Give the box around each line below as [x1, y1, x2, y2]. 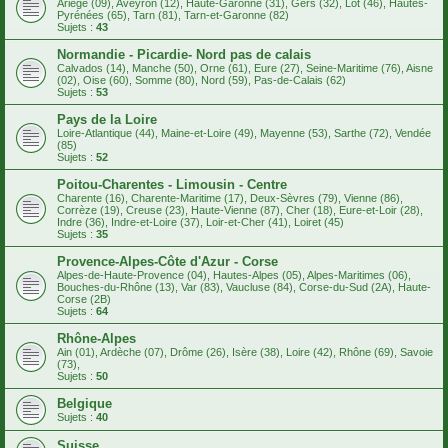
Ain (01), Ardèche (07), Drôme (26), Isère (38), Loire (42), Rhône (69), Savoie [57, 346, 433, 359]
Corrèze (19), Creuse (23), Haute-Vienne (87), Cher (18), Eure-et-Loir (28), [57, 204, 423, 217]
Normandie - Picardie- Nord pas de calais [57, 47, 311, 63]
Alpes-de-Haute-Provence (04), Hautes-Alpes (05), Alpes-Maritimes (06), [57, 269, 411, 282]
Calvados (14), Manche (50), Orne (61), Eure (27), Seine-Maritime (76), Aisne [57, 62, 433, 75]
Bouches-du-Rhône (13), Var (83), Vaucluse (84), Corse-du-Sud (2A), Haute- [57, 281, 431, 294]
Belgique [57, 396, 112, 412]
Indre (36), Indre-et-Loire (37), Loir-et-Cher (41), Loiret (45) [57, 216, 344, 229]
